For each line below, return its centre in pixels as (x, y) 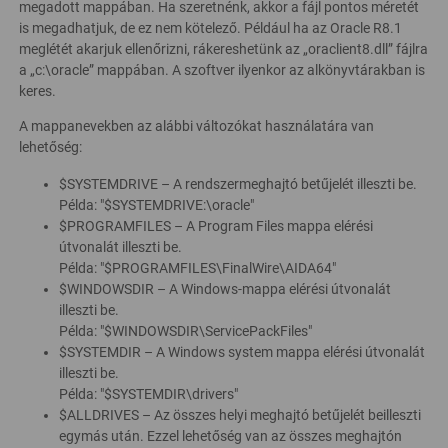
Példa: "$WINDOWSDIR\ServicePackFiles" (185, 331)
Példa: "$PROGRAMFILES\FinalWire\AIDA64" (197, 268)
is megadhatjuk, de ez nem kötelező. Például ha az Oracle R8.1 (210, 28)
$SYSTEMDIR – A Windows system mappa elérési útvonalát (242, 352)
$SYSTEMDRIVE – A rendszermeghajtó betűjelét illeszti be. (238, 184)
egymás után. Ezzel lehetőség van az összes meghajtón (230, 436)
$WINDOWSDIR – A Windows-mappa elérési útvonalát (225, 289)
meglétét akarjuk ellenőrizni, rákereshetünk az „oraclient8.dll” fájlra (223, 49)
